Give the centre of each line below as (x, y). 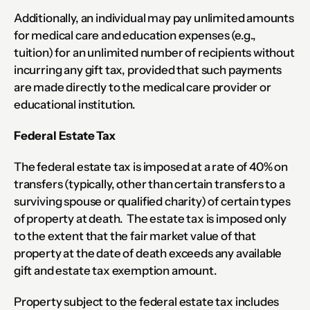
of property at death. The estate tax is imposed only (150, 219)
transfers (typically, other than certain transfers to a (149, 184)
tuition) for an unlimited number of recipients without (154, 53)
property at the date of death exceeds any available (148, 253)
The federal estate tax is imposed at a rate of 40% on (151, 167)
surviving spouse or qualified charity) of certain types (152, 201)
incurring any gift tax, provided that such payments (148, 70)
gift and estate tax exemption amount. (116, 271)
